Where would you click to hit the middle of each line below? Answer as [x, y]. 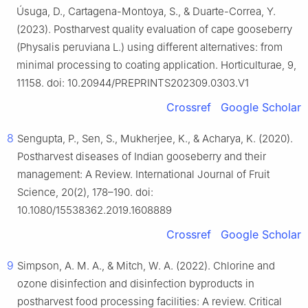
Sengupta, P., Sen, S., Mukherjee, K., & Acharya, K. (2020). [155, 139]
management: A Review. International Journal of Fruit [143, 175]
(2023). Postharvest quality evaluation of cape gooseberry [154, 30]
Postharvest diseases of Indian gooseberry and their [142, 157]
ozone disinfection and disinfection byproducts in [136, 284]
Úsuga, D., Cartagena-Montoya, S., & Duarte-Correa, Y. [146, 12]
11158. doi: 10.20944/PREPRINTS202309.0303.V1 [133, 83]
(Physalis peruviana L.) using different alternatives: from [150, 47]
